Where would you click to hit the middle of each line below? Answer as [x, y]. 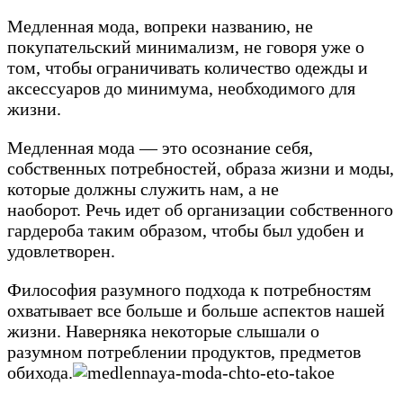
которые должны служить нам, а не [143, 188]
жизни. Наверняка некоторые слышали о [163, 331]
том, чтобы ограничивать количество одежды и [188, 67]
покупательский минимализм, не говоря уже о [186, 46]
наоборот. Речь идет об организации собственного [200, 209]
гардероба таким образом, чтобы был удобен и [186, 230]
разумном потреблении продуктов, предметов [184, 351]
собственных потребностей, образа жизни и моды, [201, 168]
